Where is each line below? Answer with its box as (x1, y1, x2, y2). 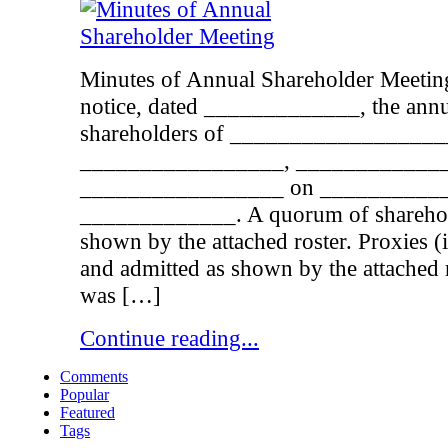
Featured (60, 404, 115, 422)
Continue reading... (80, 325, 259, 352)
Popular (60, 386, 109, 404)
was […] (80, 282, 161, 309)
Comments (60, 368, 128, 386)
